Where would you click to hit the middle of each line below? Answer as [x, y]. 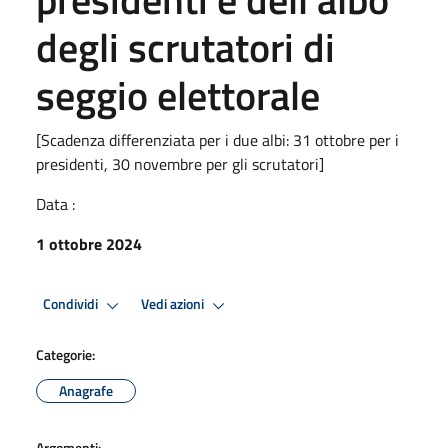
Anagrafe [86, 390]
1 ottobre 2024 [89, 243]
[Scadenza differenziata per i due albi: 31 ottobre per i [217, 139]
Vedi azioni [174, 304]
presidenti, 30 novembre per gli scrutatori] [180, 163]
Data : [55, 203]
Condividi [72, 304]
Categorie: [65, 354]
